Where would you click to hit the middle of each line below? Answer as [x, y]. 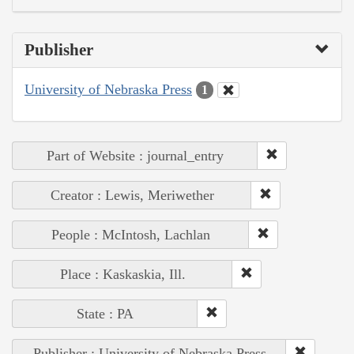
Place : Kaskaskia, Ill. [122, 275]
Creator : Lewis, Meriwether [132, 196]
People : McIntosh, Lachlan [131, 235]
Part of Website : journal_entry [135, 156]
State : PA [105, 314]
